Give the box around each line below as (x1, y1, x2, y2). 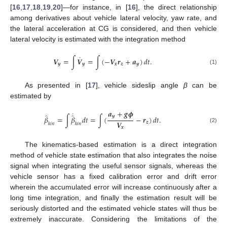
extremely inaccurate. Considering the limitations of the (10, 215, 217, 223)
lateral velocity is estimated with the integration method (10, 34, 185, 43)
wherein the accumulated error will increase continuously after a (10, 183, 217, 192)
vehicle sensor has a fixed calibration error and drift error (10, 172, 217, 181)
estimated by (10, 92, 51, 100)
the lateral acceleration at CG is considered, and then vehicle (10, 24, 217, 32)
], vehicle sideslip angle (95, 81, 183, 90)
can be (187, 81, 217, 90)
